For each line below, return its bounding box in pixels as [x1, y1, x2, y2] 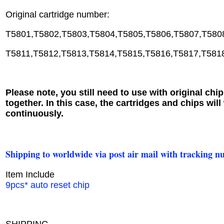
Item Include [5, 169, 54, 179]
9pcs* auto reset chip [5, 179, 89, 190]
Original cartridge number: [5, 9, 109, 19]
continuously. [5, 108, 63, 118]
